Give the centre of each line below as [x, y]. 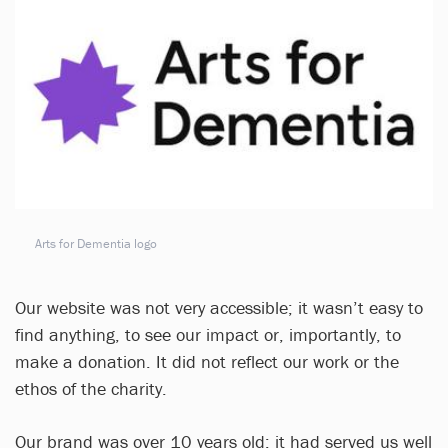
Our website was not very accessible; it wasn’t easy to [219, 307]
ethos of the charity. [91, 388]
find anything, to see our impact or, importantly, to [208, 334]
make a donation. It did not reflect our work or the [207, 361]
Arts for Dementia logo [96, 243]
